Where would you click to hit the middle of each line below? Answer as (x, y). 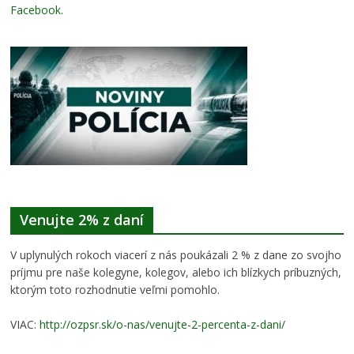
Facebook (36, 10)
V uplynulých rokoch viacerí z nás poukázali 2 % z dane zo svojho (176, 255)
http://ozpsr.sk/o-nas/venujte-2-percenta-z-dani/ (163, 325)
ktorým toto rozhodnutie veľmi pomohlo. (115, 290)
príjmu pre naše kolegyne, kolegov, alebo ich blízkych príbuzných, (176, 273)
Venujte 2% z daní (82, 220)
